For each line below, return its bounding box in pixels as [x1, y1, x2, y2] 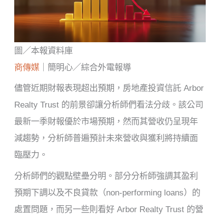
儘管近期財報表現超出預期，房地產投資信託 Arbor [14, 83, 204, 93]
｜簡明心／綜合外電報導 [39, 62, 132, 72]
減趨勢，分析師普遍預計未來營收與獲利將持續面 [14, 133, 198, 143]
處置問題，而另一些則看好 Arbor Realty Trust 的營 [14, 204, 204, 214]
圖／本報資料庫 [14, 45, 73, 55]
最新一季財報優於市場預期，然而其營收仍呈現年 [14, 116, 198, 127]
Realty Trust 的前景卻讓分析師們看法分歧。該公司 [14, 100, 204, 110]
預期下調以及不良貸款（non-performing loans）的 [14, 187, 201, 197]
